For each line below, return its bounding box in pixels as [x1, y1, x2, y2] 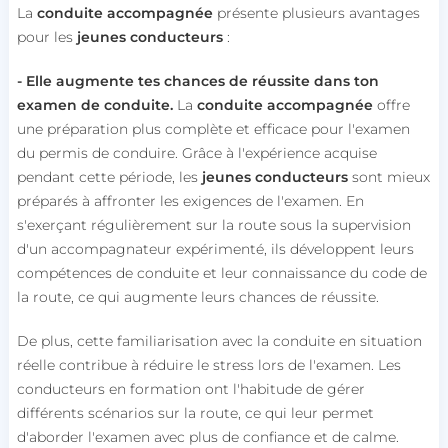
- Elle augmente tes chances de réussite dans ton [16, 71, 379, 90]
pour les [16, 27, 77, 46]
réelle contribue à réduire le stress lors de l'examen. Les [16, 355, 401, 374]
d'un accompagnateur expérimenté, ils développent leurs [16, 239, 414, 258]
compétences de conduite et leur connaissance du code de [16, 263, 427, 282]
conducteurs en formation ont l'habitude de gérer [16, 379, 365, 398]
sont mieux [347, 167, 430, 186]
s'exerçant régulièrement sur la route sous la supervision [16, 215, 411, 234]
